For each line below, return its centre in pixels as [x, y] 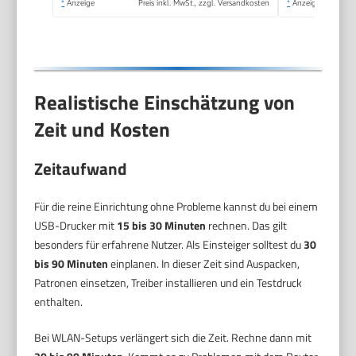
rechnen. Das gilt [247, 226]
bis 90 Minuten [72, 264]
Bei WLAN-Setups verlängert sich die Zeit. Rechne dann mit [173, 338]
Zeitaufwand [81, 169]
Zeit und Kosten [103, 130]
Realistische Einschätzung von [165, 103]
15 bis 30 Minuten [162, 226]
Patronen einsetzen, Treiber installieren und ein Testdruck [168, 283]
